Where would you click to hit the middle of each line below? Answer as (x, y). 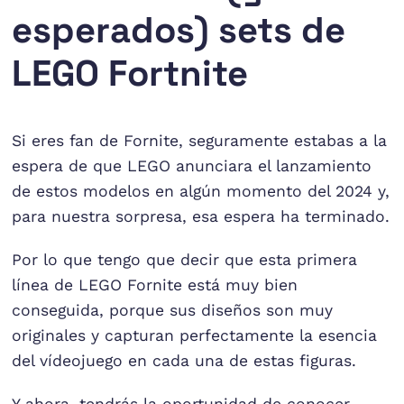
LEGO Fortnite (130, 73)
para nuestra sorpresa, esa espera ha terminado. (201, 216)
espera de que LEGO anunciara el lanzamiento (192, 165)
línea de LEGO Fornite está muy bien (155, 285)
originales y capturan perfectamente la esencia (195, 335)
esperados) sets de (179, 30)
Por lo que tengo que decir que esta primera (185, 259)
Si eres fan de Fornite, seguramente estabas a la (200, 140)
